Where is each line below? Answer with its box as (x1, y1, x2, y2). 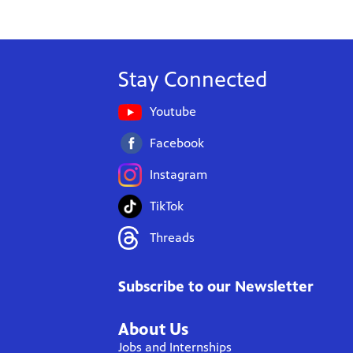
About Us (118, 319, 188, 339)
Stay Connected (118, 66, 268, 92)
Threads (150, 229, 195, 245)
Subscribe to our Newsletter (118, 277, 314, 295)
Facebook (150, 135, 204, 150)
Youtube (150, 103, 196, 119)
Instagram (150, 166, 207, 182)
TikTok (150, 198, 184, 214)
